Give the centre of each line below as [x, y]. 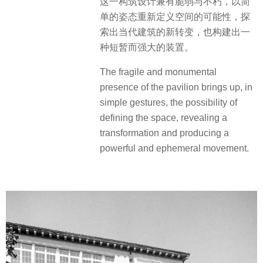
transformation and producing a [164, 133]
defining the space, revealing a [163, 118]
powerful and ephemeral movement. [174, 149]
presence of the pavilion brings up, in [176, 87]
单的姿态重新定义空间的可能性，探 [175, 17]
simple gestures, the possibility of [168, 103]
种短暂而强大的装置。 [147, 48]
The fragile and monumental [158, 72]
